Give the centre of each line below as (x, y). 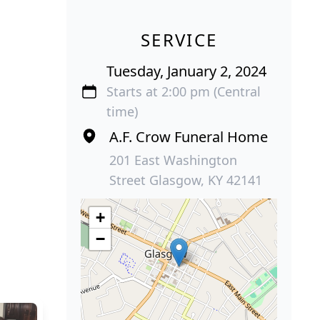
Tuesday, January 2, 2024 (187, 71)
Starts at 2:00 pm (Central (184, 91)
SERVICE (179, 39)
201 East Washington (174, 160)
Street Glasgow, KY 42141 (186, 180)
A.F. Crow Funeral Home (189, 136)
